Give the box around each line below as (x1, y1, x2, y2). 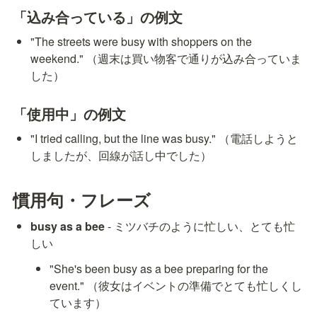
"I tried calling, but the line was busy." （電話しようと (30, 129, 299, 146)
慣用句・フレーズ (13, 188, 151, 212)
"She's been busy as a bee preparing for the (50, 260, 269, 277)
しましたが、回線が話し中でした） (30, 146, 212, 163)
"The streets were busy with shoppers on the (30, 33, 253, 50)
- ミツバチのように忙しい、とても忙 (105, 218, 296, 235)
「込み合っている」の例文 (13, 6, 183, 27)
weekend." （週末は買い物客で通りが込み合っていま (30, 50, 302, 67)
